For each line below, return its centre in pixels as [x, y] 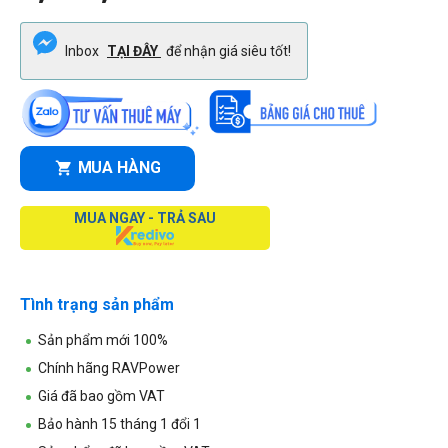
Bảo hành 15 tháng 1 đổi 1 [119, 423]
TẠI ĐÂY [134, 50]
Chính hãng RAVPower [109, 367]
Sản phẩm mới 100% [103, 339]
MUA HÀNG [119, 168]
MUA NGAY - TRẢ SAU [145, 217]
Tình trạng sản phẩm [97, 304]
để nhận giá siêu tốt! [228, 50]
